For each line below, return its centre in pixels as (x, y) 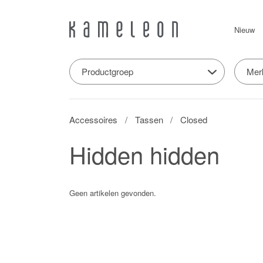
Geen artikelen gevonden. (113, 193)
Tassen (149, 119)
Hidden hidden (144, 154)
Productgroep (107, 71)
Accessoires (93, 119)
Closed (194, 119)
